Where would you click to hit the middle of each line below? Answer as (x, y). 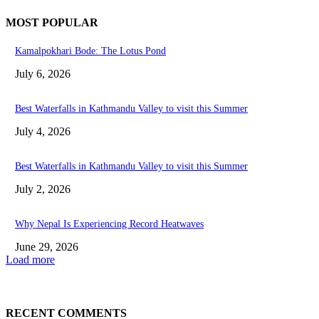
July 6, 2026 (43, 74)
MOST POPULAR (52, 22)
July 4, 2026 (43, 132)
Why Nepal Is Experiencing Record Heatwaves (109, 224)
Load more (30, 260)
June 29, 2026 (47, 247)
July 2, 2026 (43, 189)
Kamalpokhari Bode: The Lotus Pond (90, 51)
